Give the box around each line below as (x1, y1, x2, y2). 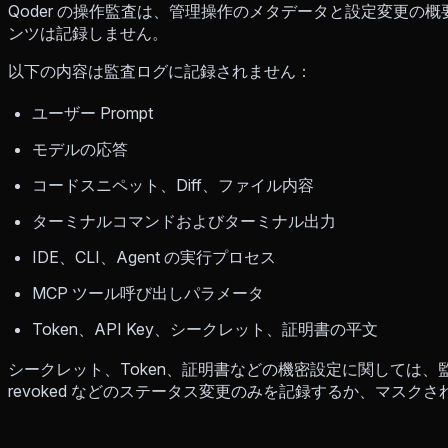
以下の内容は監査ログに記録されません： (8, 60, 312, 81)
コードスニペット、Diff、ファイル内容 (32, 174, 314, 195)
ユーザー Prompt (32, 102, 153, 123)
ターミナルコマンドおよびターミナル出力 (32, 210, 336, 231)
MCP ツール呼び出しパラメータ (32, 282, 264, 303)
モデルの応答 (32, 138, 128, 159)
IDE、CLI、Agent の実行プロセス (32, 246, 276, 267)
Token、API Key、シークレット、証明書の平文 (32, 318, 378, 339)
